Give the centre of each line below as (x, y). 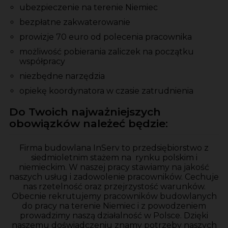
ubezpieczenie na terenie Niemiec (89, 8)
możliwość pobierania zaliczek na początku (107, 52)
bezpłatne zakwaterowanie (75, 22)
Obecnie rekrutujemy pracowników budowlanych (114, 196)
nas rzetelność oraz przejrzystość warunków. (114, 187)
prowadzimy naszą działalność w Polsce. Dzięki (114, 216)
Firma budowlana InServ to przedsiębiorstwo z (114, 148)
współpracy (42, 62)
